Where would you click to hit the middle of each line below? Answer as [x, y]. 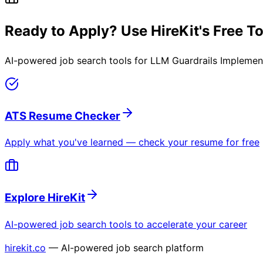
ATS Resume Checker [63, 116]
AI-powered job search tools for [77, 60]
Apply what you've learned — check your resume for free [132, 142]
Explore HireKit [45, 198]
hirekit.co [25, 247]
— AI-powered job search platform [126, 247]
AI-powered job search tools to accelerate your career [126, 224]
